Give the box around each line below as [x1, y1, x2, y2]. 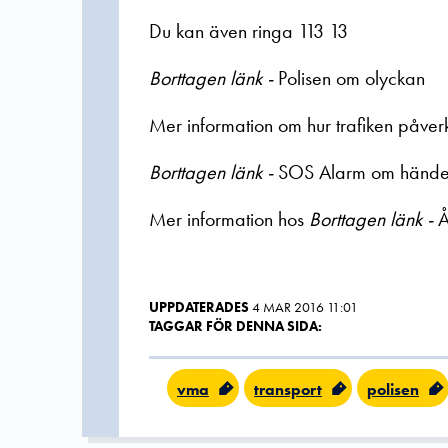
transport [254, 379, 322, 400]
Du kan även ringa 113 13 [149, 18, 348, 44]
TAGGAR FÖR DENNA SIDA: [149, 317, 322, 335]
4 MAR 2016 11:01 [252, 298, 358, 316]
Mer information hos [149, 206, 309, 232]
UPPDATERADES [149, 298, 249, 316]
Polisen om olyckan [278, 65, 425, 91]
